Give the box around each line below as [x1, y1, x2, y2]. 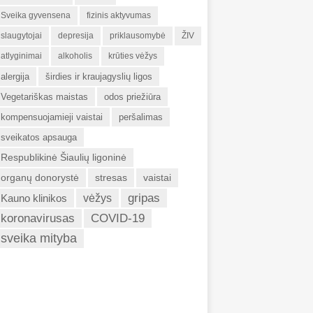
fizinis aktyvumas [87, 10, 151, 21]
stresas [95, 172, 127, 184]
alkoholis [58, 51, 92, 61]
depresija [58, 31, 94, 41]
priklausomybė [110, 31, 166, 41]
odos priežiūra [104, 92, 161, 103]
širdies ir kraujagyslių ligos [45, 71, 152, 82]
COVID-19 [91, 212, 145, 226]
